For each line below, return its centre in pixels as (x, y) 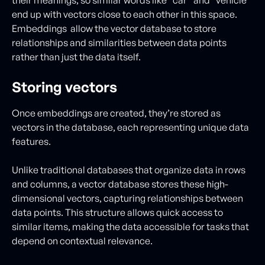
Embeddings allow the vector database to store (114, 28)
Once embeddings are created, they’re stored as (116, 113)
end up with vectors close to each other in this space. (125, 14)
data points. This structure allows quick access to (117, 212)
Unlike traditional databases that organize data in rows (129, 170)
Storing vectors (64, 87)
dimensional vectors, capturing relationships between (127, 198)
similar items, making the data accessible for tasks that (130, 227)
